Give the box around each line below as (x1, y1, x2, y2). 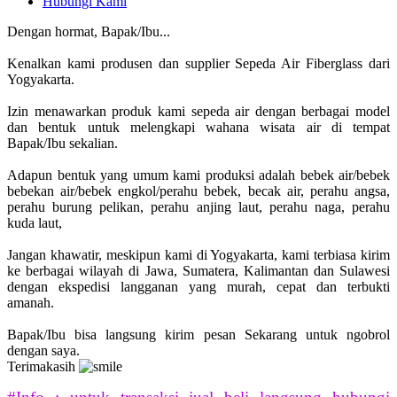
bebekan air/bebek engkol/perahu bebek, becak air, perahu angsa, (7, 183, 390, 199)
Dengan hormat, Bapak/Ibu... (7, 24, 170, 40)
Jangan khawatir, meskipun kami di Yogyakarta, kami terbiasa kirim (7, 247, 390, 263)
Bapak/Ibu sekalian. (7, 136, 118, 152)
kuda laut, (7, 215, 62, 231)
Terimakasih (7, 359, 79, 375)
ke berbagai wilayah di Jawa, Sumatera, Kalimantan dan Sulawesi (7, 263, 390, 279)
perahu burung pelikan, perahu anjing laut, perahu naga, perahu (7, 199, 390, 215)
